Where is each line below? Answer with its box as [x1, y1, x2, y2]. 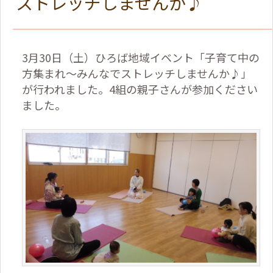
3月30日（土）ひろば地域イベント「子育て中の [22, 49, 260, 65]
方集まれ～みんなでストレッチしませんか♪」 [22, 65, 252, 81]
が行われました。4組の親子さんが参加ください [22, 80, 258, 97]
